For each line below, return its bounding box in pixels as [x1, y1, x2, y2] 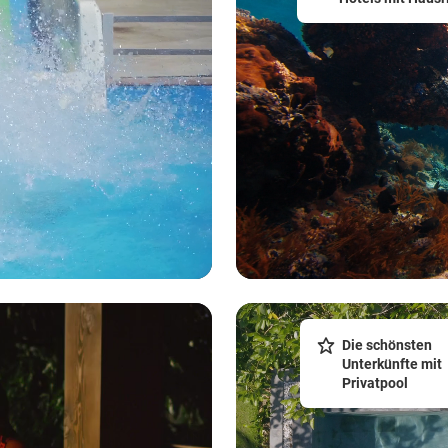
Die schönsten [342, 335, 432, 354]
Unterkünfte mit [342, 354, 442, 373]
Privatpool [342, 373, 408, 392]
